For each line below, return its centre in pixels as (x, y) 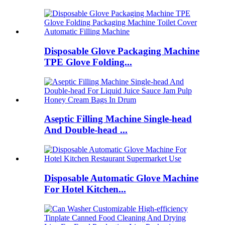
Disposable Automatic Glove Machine (121, 178)
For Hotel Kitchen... (85, 189)
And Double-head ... (86, 130)
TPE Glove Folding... (88, 62)
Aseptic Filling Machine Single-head (118, 119)
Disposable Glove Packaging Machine (122, 51)
